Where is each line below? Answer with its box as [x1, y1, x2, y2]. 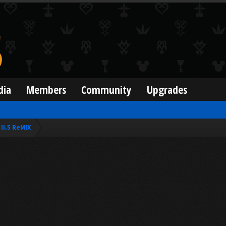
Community [81, 82, 132, 97]
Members [26, 82, 67, 97]
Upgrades [147, 82, 188, 97]
